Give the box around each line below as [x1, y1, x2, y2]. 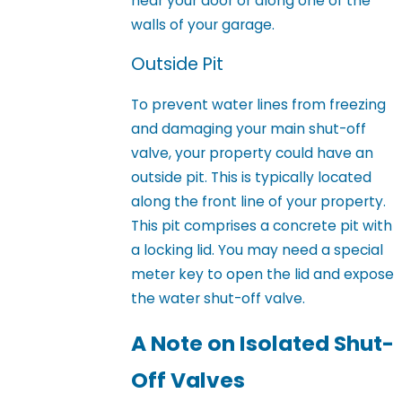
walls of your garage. [131, 14, 275, 34]
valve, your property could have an [131, 144, 374, 162]
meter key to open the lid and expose [131, 265, 395, 284]
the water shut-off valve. [131, 289, 306, 308]
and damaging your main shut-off [131, 119, 367, 138]
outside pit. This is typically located [131, 168, 372, 187]
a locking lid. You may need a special [131, 240, 384, 259]
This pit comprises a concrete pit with [131, 216, 393, 235]
